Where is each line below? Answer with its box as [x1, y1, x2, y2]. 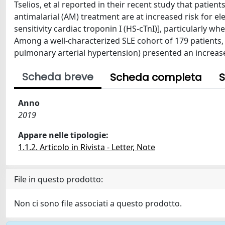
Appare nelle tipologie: [18, 130, 108, 141]
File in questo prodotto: [14, 174, 103, 185]
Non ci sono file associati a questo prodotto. [14, 198, 182, 209]
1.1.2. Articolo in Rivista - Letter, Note [18, 142, 155, 153]
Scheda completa [110, 70, 202, 84]
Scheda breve [22, 70, 93, 84]
